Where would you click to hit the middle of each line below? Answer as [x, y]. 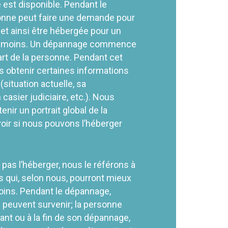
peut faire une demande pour [76, 17]
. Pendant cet [96, 57]
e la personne [43, 57]
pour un [105, 31]
